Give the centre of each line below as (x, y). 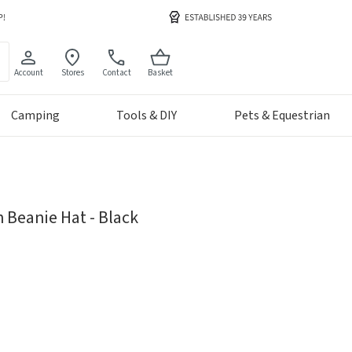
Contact (116, 72)
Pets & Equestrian (282, 116)
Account (28, 72)
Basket (161, 72)
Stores (72, 72)
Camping (35, 116)
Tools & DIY (147, 116)
